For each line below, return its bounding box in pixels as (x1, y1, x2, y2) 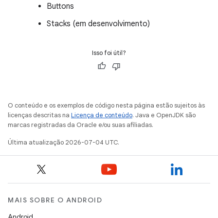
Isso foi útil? (92, 49, 126, 57)
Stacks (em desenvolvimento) (47, 19, 150, 29)
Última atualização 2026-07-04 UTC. (8, 138, 119, 146)
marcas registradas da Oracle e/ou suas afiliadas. (8, 121, 153, 129)
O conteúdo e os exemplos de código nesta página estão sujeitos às (8, 101, 205, 109)
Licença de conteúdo (71, 111, 132, 119)
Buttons (47, 1, 74, 11)
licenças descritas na (8, 111, 71, 119)
